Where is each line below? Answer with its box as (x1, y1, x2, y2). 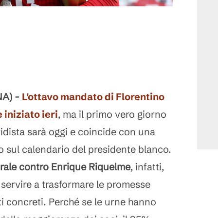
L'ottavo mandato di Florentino (22, 91, 164, 103)
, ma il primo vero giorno (58, 108, 166, 120)
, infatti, (130, 161, 164, 173)
